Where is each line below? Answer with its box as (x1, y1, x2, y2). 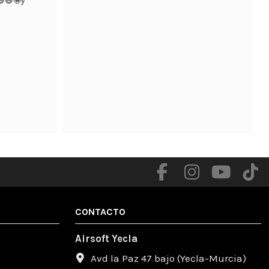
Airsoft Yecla (74, 232, 138, 244)
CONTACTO (74, 206, 125, 218)
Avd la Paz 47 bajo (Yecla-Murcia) (90, 252, 246, 264)
